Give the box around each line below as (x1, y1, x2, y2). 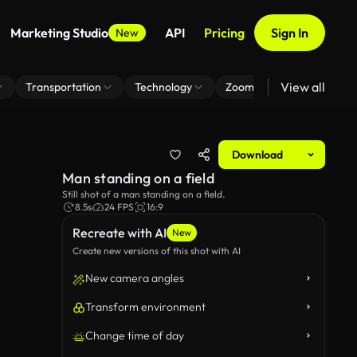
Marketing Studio (10, 25, 108, 41)
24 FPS (104, 201, 134, 213)
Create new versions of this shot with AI (73, 245, 241, 257)
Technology (135, 80, 192, 94)
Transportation (25, 80, 101, 94)
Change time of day (85, 328, 184, 343)
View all (280, 79, 325, 95)
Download (232, 147, 283, 162)
